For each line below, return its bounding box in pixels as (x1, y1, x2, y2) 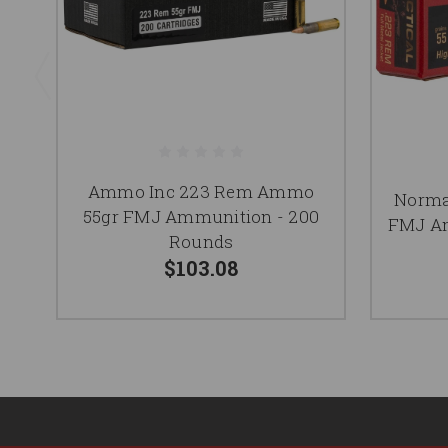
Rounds (168, 230, 234, 254)
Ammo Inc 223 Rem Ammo (87, 180, 315, 204)
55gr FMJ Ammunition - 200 (82, 205, 320, 229)
